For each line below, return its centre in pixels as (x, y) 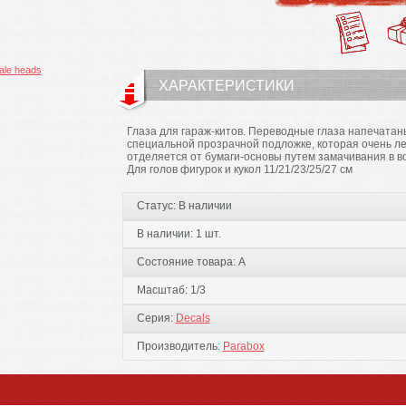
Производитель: (179, 346)
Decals (193, 318)
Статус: (157, 206)
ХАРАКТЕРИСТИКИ (226, 86)
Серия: (156, 318)
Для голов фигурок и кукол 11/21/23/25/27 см (239, 169)
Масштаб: (163, 290)
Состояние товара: (187, 262)
